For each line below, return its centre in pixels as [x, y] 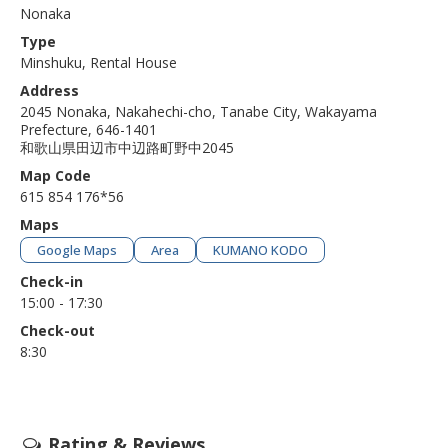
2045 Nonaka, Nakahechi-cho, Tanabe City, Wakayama [198, 111]
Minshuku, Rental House [98, 62]
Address [49, 90]
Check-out [57, 330]
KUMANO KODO [260, 249]
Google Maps [77, 249]
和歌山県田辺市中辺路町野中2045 [127, 147]
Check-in [51, 281]
